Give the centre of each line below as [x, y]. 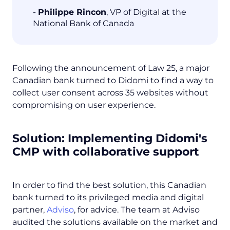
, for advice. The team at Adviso [137, 210]
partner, [30, 210]
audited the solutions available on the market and [115, 222]
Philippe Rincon [72, 12]
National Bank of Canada [83, 24]
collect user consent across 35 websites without [110, 93]
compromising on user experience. [84, 105]
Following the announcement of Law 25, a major [111, 68]
